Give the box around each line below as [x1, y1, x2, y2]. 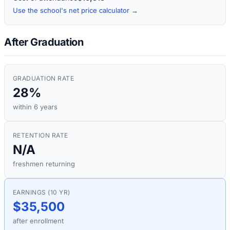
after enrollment [13, 217, 64, 225]
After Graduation [4, 36, 83, 49]
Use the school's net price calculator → [13, 6, 138, 14]
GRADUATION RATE [13, 74, 74, 83]
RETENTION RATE [13, 131, 68, 140]
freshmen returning [13, 160, 75, 168]
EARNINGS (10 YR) [13, 188, 70, 197]
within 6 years [13, 103, 57, 111]
